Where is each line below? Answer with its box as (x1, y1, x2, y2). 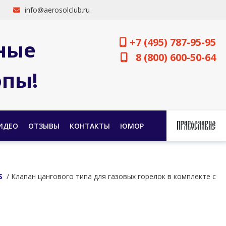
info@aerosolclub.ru (25, 5, 90, 15)
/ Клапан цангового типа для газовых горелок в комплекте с (3, 172, 216, 181)
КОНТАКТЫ (69, 121, 110, 131)
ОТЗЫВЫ (28, 121, 60, 131)
